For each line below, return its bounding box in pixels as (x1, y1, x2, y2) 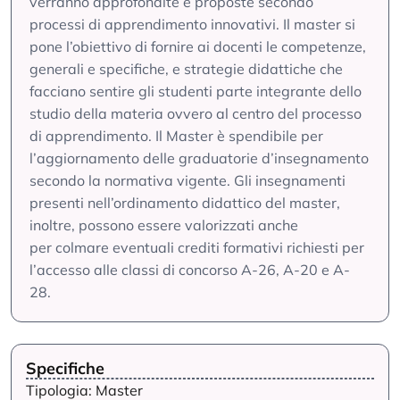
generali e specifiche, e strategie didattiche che (29, 60, 343, 78)
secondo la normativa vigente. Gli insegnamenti (29, 171, 346, 189)
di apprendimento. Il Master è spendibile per (29, 127, 323, 145)
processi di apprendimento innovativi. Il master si (29, 15, 355, 33)
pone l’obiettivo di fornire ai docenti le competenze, (29, 37, 366, 55)
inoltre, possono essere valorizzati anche (29, 216, 298, 234)
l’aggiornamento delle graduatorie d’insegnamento (29, 149, 369, 167)
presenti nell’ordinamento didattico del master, (29, 194, 340, 212)
